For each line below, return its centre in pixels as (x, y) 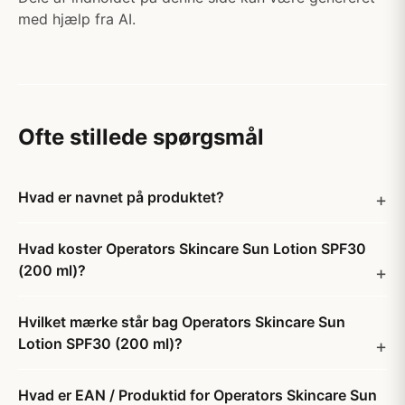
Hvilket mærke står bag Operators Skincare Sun (182, 322)
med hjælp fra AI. (77, 19)
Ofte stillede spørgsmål (141, 137)
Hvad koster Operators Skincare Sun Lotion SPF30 (192, 249)
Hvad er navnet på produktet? (121, 197)
